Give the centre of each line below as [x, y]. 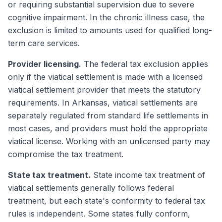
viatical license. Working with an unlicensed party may [109, 141]
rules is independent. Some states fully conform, [99, 214]
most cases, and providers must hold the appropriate [108, 128]
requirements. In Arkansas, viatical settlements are [103, 103]
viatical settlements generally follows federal [91, 188]
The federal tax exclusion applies [145, 64]
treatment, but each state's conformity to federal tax [107, 201]
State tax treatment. [49, 175]
